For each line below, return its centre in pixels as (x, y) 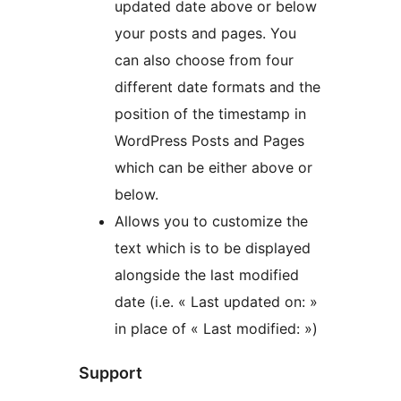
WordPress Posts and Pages (209, 141)
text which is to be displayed (213, 248)
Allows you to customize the (211, 222)
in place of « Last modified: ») (216, 329)
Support (111, 373)
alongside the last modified (207, 275)
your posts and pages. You (205, 34)
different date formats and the (218, 87)
